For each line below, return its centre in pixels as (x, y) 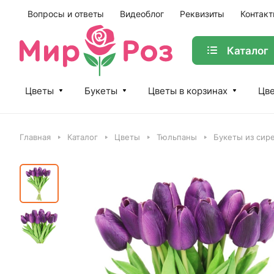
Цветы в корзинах (188, 91)
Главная (35, 137)
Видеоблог (142, 14)
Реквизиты (202, 14)
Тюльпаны (177, 137)
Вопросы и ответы (66, 14)
